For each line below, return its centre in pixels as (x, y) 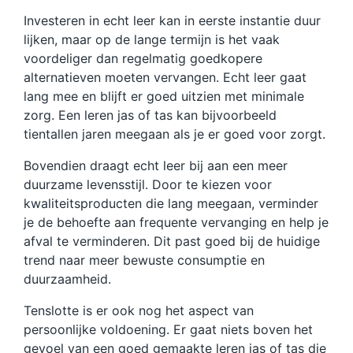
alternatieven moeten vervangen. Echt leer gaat (165, 77)
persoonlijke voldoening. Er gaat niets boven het (168, 329)
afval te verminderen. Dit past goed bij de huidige (172, 241)
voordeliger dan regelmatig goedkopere (143, 58)
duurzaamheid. (67, 279)
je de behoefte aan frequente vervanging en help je (176, 222)
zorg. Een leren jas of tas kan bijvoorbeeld (150, 115)
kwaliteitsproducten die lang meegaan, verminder (171, 203)
